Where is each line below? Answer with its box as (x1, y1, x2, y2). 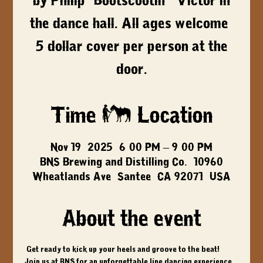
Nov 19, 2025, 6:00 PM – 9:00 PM (50, 141, 213, 154)
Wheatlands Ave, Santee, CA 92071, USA (32, 170, 231, 183)
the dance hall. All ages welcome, (30, 15, 233, 32)
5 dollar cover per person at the (35, 38, 228, 55)
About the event (62, 207, 201, 231)
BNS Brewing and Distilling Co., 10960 (40, 156, 223, 168)
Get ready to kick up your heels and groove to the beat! (25, 245, 222, 254)
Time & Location (50, 104, 213, 128)
